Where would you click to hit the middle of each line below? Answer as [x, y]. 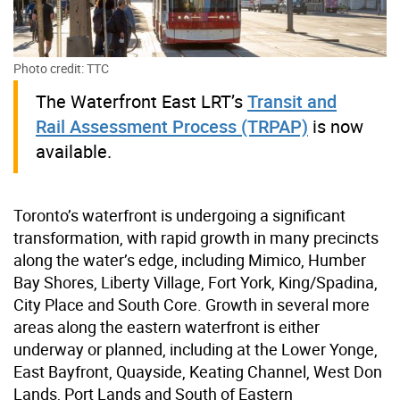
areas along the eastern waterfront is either [167, 327]
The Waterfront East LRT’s [142, 102]
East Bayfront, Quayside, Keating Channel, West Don [198, 372]
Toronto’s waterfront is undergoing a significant [179, 216]
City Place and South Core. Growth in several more [192, 305]
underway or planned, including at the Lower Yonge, [196, 350]
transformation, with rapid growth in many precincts [196, 238]
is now [336, 127]
